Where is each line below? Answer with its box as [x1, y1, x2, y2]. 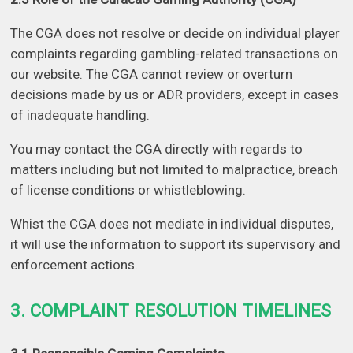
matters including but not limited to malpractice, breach [10, 162, 339, 178]
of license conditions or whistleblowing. [10, 182, 247, 199]
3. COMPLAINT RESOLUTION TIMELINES [10, 299, 332, 321]
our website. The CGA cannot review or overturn [10, 66, 293, 83]
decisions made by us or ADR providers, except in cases [10, 87, 340, 103]
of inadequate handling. [10, 107, 150, 124]
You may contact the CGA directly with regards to [10, 141, 303, 158]
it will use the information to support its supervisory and [10, 236, 341, 253]
